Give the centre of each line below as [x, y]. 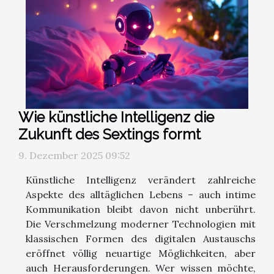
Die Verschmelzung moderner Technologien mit [141, 224]
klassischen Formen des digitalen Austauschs [141, 238]
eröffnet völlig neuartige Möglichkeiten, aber [141, 253]
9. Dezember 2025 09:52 [74, 155]
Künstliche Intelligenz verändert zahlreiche [141, 180]
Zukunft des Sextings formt [109, 134]
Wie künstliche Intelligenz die [116, 117]
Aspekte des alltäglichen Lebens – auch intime [141, 194]
